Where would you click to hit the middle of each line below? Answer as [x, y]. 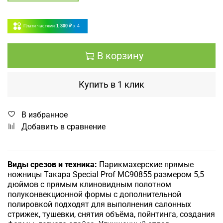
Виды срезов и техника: [52, 164]
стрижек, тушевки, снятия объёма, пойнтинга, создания [111, 214]
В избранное [45, 114]
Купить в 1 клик [111, 84]
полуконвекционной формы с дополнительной [94, 194]
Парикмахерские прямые [145, 164]
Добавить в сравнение [63, 126]
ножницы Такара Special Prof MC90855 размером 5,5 [106, 174]
